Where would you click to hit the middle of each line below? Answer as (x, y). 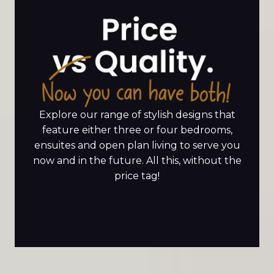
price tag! (137, 176)
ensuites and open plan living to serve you (137, 145)
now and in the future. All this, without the (137, 160)
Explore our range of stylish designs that (137, 114)
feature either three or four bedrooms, (137, 130)
